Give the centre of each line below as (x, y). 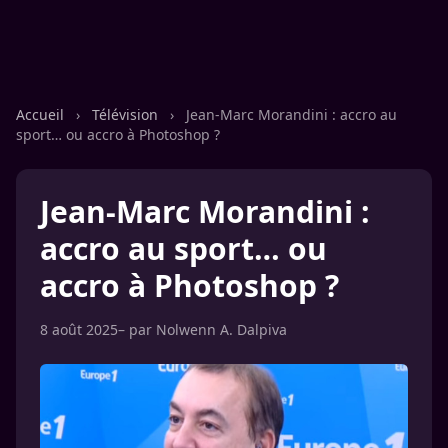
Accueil (42, 114)
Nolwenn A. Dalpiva (221, 329)
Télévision (127, 114)
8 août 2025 (79, 329)
